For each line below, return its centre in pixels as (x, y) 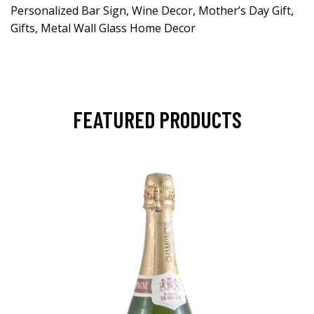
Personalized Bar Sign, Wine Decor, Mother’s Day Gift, (152, 11)
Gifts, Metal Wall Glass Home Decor (103, 28)
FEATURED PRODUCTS (157, 120)
